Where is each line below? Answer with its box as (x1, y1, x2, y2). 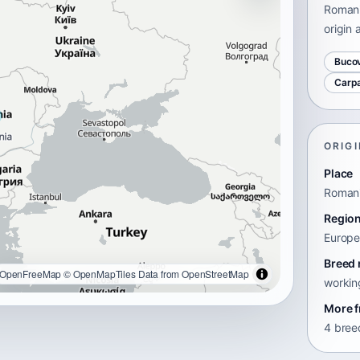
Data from (135, 266, 182, 280)
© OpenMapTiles (63, 266, 136, 280)
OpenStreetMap (182, 266, 249, 280)
